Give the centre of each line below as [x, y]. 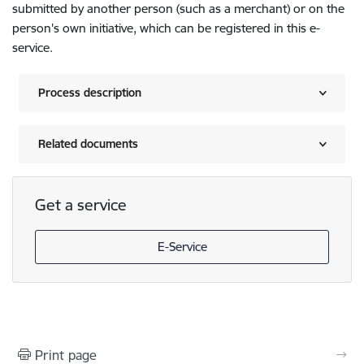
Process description [90, 93]
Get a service [80, 204]
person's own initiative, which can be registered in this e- [166, 28]
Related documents [88, 144]
